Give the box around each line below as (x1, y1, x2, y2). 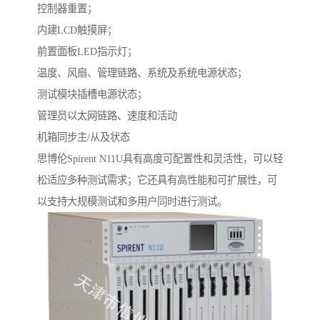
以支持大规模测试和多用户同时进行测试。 (37, 196, 227, 208)
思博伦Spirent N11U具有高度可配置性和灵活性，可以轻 (37, 153, 283, 165)
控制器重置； (37, 3, 97, 15)
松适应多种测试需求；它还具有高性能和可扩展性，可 (37, 174, 277, 186)
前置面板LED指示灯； (37, 46, 137, 58)
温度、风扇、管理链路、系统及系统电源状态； (37, 67, 247, 79)
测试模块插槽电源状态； (37, 89, 147, 101)
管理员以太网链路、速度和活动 (37, 110, 177, 122)
